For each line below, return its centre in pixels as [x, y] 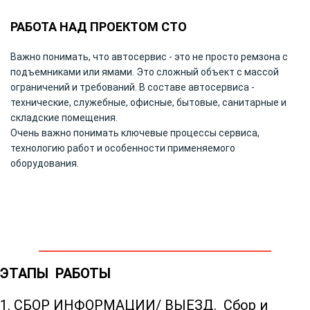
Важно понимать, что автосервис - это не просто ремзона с [149, 56]
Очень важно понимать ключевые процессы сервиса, [135, 133]
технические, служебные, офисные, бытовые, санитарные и [148, 102]
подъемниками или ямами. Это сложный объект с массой [145, 72]
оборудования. [45, 163]
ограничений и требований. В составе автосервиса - [133, 87]
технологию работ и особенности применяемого [123, 148]
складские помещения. [64, 117]
